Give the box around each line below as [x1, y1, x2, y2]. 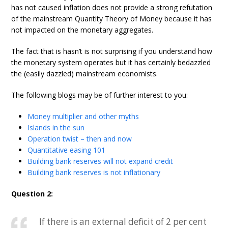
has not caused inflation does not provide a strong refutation [11, 3, 213, 12]
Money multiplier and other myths [27, 111, 139, 121]
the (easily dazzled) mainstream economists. [11, 69, 158, 78]
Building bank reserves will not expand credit [27, 156, 174, 166]
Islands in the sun [27, 123, 85, 132]
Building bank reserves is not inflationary [27, 167, 161, 177]
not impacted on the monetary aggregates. [11, 25, 154, 35]
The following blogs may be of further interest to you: [11, 90, 188, 100]
